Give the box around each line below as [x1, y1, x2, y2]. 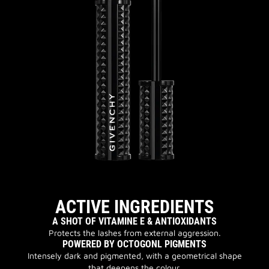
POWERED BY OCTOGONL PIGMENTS [62, 238, 207, 250]
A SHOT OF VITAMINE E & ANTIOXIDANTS [52, 216, 217, 227]
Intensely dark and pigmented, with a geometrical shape [27, 250, 242, 261]
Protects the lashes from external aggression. [48, 228, 221, 238]
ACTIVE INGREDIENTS [55, 196, 214, 217]
